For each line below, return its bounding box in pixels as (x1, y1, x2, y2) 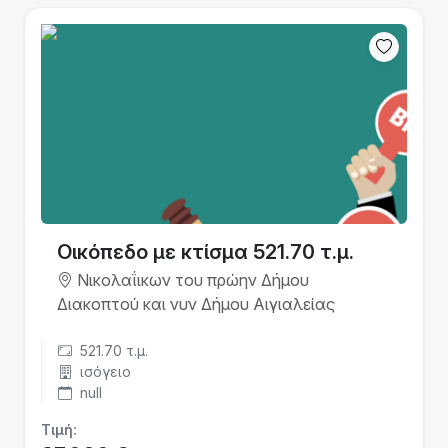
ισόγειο (76, 363, 131, 380)
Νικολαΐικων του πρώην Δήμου (73, 270, 309, 290)
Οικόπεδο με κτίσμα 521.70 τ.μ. (57, 240, 354, 264)
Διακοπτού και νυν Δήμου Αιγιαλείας (57, 294, 335, 314)
